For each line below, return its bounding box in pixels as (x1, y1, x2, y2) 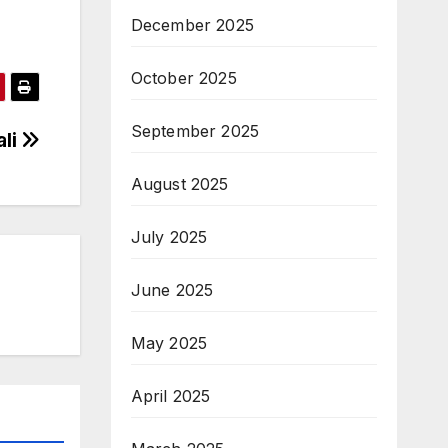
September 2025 (130, 120, 260, 141)
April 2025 (130, 385, 211, 406)
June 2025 (130, 279, 214, 300)
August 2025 (130, 173, 229, 194)
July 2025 (130, 226, 208, 247)
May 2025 (130, 332, 208, 353)
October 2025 (130, 67, 237, 88)
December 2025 (130, 14, 255, 35)
